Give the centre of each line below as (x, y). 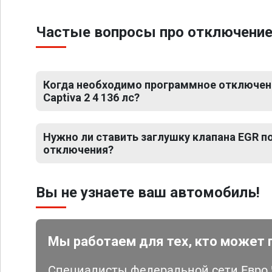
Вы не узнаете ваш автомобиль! (148, 192)
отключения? (78, 150)
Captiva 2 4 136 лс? (91, 97)
